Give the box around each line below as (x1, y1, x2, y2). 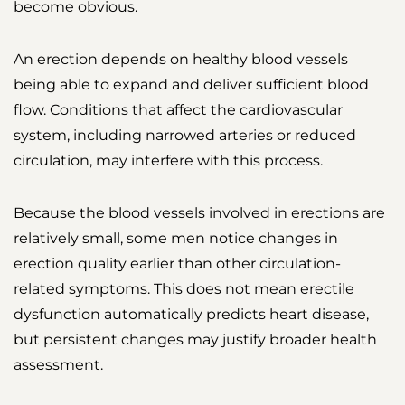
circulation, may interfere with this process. (14, 152, 323, 170)
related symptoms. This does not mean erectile (14, 280, 354, 298)
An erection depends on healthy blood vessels (14, 51, 348, 69)
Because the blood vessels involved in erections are (14, 204, 385, 222)
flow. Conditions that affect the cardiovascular (14, 101, 343, 119)
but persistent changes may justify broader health (14, 331, 377, 349)
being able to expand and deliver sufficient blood (14, 76, 369, 94)
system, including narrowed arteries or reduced (14, 127, 356, 145)
